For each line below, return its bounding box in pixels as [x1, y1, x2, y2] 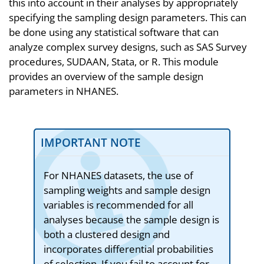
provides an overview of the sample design [9, 69, 203, 83]
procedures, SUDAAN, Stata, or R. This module [9, 54, 219, 68]
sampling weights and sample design [43, 183, 210, 197]
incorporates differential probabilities [43, 242, 213, 256]
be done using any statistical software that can [9, 25, 219, 39]
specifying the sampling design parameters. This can [9, 10, 246, 24]
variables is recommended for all [43, 197, 193, 212]
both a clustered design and [43, 227, 170, 241]
